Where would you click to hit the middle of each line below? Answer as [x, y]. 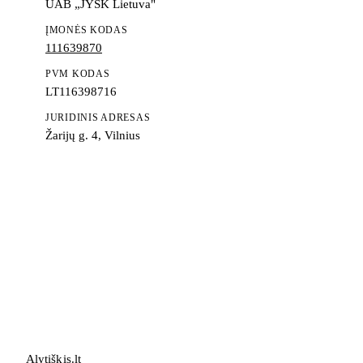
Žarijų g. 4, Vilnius [93, 135]
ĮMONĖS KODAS [87, 30]
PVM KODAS [78, 73]
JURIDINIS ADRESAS [98, 117]
